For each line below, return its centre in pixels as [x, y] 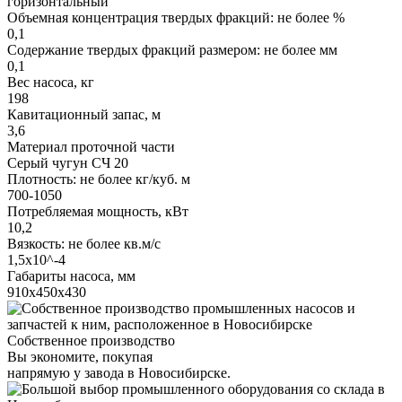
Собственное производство [91, 340]
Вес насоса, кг [51, 82]
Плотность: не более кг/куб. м [99, 179]
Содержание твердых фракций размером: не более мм [172, 49]
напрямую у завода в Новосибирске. [119, 372]
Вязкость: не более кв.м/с [84, 243]
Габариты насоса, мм [71, 275]
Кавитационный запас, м [84, 114]
